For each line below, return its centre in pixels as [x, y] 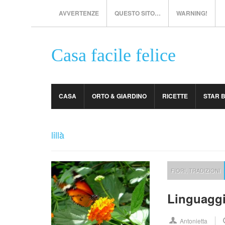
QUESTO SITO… [138, 13]
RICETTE [175, 96]
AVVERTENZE [79, 13]
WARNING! [192, 13]
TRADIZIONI [205, 170]
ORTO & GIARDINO [119, 96]
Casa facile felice [114, 55]
